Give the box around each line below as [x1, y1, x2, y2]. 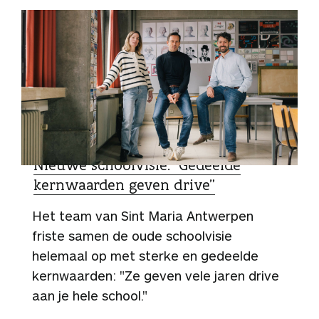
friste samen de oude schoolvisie [32, 227, 232, 244]
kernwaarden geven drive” [33, 174, 215, 194]
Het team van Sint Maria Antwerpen [32, 207, 253, 224]
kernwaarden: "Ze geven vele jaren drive [32, 267, 279, 283]
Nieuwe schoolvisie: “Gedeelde [33, 155, 241, 174]
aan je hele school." [32, 287, 147, 303]
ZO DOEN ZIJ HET [36, 138, 117, 152]
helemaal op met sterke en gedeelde [32, 247, 258, 263]
